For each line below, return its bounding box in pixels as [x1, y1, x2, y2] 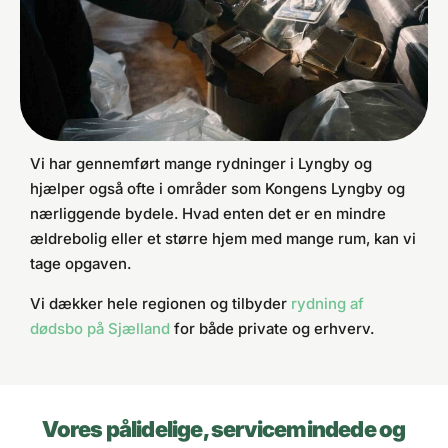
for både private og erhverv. [170, 318, 374, 338]
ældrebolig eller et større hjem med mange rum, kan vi [30, 229, 416, 249]
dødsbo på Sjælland [30, 318, 170, 338]
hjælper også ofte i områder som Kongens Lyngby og [30, 179, 405, 199]
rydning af [291, 293, 364, 313]
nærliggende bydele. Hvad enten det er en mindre [30, 204, 386, 224]
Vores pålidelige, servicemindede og [42, 416, 406, 443]
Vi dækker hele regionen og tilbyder [30, 293, 291, 313]
